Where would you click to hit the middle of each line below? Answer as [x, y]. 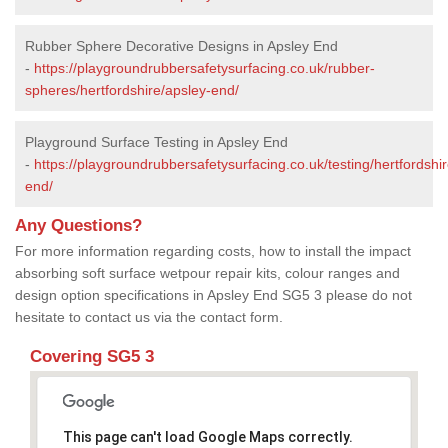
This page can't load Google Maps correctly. [207, 436]
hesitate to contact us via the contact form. [149, 316]
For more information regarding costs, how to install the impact [213, 250]
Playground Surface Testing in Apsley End [156, 141]
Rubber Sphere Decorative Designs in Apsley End [181, 45]
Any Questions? [78, 225]
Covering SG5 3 [92, 356]
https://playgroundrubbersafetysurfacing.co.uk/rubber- [204, 67]
